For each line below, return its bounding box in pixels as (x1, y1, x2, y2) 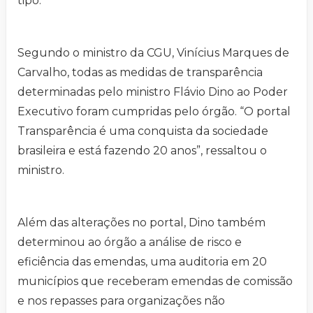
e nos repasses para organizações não (17, 294, 225, 308)
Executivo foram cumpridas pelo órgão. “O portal (17, 105, 291, 119)
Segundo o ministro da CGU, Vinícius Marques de (17, 46, 289, 60)
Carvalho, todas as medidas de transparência (17, 66, 263, 80)
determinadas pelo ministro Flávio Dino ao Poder (17, 85, 288, 99)
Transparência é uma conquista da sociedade (17, 124, 268, 138)
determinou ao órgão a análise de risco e (17, 235, 242, 249)
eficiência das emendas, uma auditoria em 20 (17, 255, 267, 269)
